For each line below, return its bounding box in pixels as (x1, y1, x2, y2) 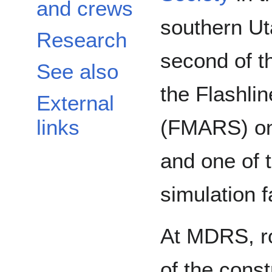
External (36, 91, 114, 115)
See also (36, 59, 118, 84)
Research (36, 28, 127, 52)
